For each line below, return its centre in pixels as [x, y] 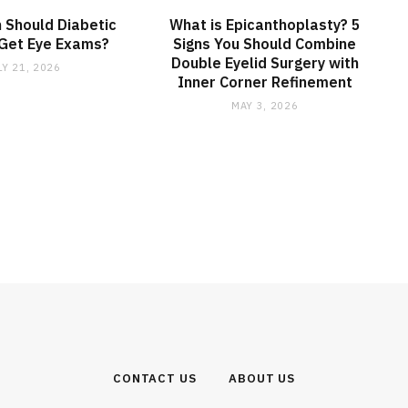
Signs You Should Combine [265, 43]
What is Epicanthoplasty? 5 [265, 24]
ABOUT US [262, 378]
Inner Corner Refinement [265, 82]
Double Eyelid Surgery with [265, 62]
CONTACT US [154, 378]
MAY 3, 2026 [265, 105]
